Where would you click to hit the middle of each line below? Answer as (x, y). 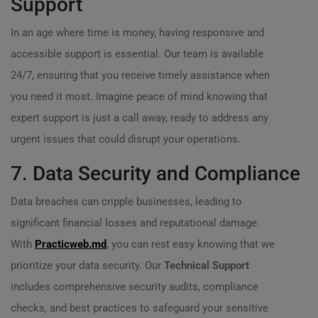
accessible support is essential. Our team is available (137, 54)
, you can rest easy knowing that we (191, 244)
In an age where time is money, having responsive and (137, 33)
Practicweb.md (71, 244)
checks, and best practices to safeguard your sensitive (139, 308)
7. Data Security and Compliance (155, 174)
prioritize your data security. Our (87, 265)
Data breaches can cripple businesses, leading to (126, 202)
